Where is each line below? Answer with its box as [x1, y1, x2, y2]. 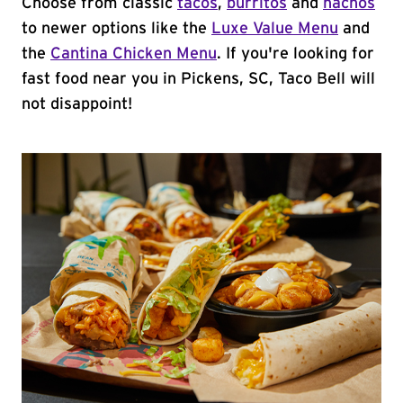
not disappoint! [22, 96, 132, 112]
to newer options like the [22, 21, 211, 37]
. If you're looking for [217, 46, 374, 62]
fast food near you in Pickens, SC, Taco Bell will [22, 71, 375, 87]
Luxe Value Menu [211, 21, 338, 37]
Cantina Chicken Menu [50, 46, 217, 62]
